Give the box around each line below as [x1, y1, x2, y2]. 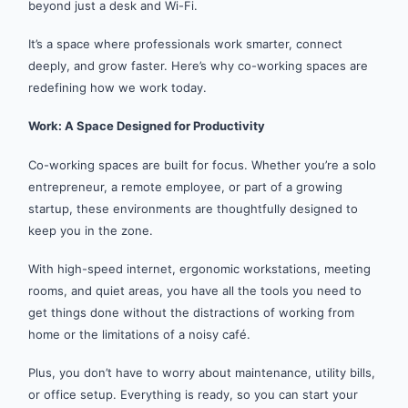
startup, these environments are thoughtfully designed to [28, 200, 358, 216]
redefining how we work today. [28, 80, 207, 96]
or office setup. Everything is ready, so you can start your [28, 386, 358, 402]
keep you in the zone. [28, 222, 153, 238]
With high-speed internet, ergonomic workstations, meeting [28, 260, 371, 276]
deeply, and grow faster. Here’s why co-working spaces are [28, 58, 368, 74]
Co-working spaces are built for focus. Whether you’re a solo [28, 157, 376, 172]
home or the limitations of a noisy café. [28, 326, 250, 342]
